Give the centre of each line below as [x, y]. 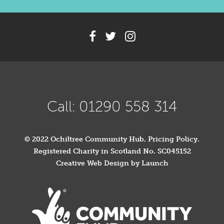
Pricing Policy [173, 139]
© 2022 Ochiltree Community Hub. [86, 139]
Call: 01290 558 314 [112, 106]
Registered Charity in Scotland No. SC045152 [112, 151]
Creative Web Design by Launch [112, 163]
